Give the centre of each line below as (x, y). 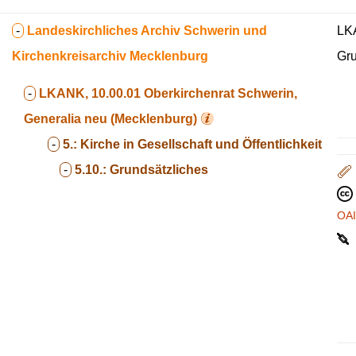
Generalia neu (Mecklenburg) (110, 119)
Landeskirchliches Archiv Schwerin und (147, 31)
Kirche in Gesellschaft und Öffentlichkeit (201, 144)
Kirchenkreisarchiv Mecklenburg (110, 56)
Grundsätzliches (159, 170)
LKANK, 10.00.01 (90, 93)
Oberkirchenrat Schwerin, (221, 93)
